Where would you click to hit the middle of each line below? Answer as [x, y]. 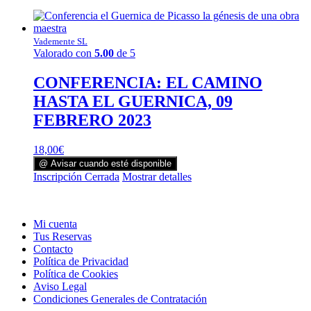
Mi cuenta [55, 224]
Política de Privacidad [81, 261]
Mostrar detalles [157, 176]
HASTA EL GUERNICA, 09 [133, 101]
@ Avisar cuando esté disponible [105, 163]
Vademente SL [60, 41]
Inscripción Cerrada [76, 176]
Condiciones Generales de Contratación [120, 299]
